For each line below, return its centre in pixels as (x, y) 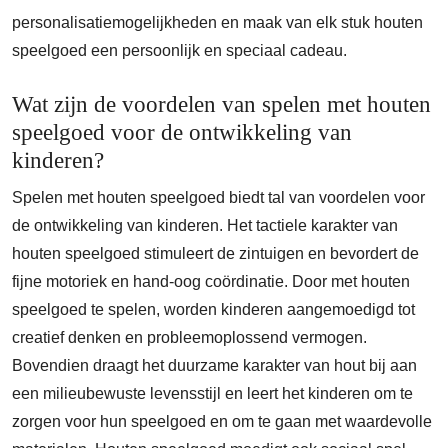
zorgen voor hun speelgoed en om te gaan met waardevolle (222, 421)
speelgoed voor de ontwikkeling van (182, 132)
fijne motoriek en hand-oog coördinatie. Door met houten (211, 281)
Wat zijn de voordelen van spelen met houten (221, 104)
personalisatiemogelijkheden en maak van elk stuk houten (217, 22)
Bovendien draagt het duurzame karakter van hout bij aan (214, 365)
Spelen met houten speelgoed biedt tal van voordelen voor (218, 197)
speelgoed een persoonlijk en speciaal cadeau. (179, 50)
